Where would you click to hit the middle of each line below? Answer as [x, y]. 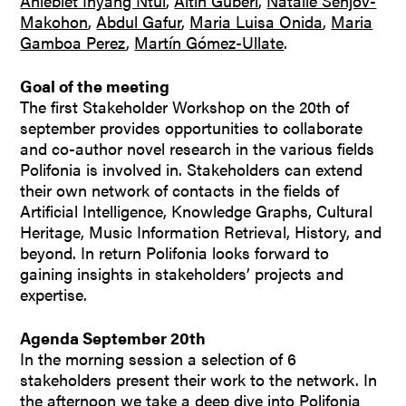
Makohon [54, 22]
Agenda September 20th [113, 338]
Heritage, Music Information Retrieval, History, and [201, 232]
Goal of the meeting [95, 86]
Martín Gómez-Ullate [209, 43]
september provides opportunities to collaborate [192, 128]
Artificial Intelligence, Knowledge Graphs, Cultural [197, 211]
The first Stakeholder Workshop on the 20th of [185, 107]
